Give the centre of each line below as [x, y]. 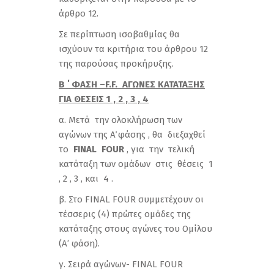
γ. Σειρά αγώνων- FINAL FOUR [121, 264]
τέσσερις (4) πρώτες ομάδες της [125, 214]
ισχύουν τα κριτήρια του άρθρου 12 [133, 49]
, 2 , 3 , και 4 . [86, 179]
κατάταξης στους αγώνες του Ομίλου [135, 229]
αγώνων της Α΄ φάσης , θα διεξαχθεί [132, 135]
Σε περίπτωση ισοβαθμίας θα [119, 34]
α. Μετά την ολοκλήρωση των [120, 120]
